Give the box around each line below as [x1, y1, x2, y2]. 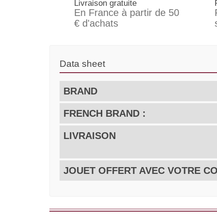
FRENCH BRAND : [63, 108, 146, 119]
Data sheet [60, 59, 105, 69]
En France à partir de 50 [74, 7, 179, 18]
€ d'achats [74, 18, 118, 29]
